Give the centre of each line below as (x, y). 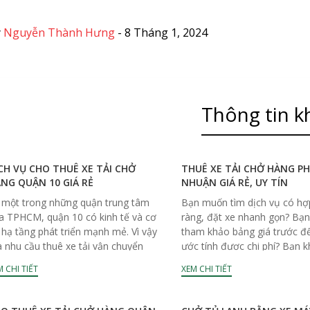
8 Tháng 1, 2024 (166, 32)
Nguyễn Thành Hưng (59, 32)
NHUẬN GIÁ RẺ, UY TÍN (235, 182)
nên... (193, 260)
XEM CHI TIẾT (207, 268)
